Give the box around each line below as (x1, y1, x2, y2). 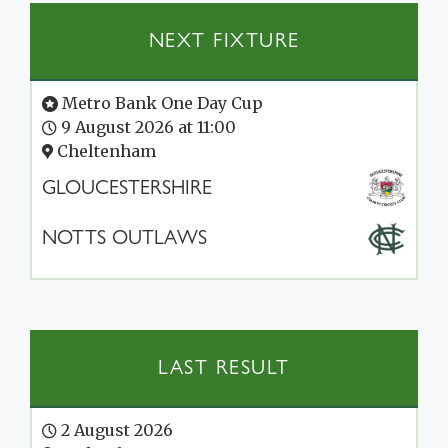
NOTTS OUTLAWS (42, 225, 207, 249)
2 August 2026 (57, 419, 173, 440)
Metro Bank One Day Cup (58, 92, 263, 113)
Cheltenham (53, 140, 156, 161)
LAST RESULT (158, 355, 290, 379)
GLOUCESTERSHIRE (42, 175, 212, 199)
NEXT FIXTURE (148, 28, 300, 52)
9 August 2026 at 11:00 (57, 116, 236, 137)
